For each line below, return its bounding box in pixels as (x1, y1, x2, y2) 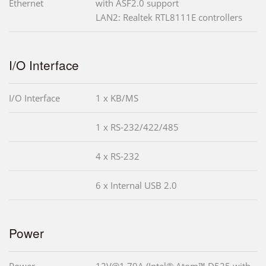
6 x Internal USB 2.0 (96, 179, 177, 192)
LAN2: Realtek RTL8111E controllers (96, 11, 242, 24)
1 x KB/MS (96, 92, 138, 104)
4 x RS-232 (96, 150, 140, 163)
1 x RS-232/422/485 (96, 121, 179, 134)
